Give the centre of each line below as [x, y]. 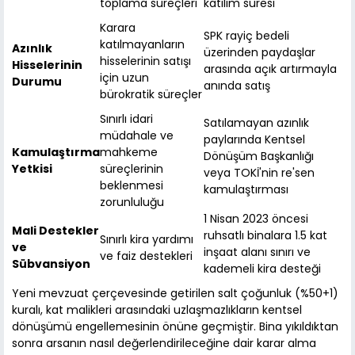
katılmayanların [142, 45]
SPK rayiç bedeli [246, 36]
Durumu [37, 82]
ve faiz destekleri [146, 256]
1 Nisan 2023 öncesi [256, 219]
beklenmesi [132, 186]
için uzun [124, 78]
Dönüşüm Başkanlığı [259, 157]
